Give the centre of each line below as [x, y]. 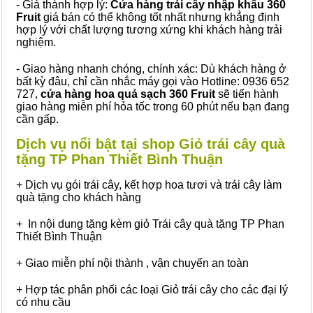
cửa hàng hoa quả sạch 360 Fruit [128, 94]
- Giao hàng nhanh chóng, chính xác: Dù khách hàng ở [151, 69]
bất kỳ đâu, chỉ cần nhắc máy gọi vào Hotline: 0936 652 [153, 81]
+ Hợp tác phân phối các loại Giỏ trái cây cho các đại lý [152, 290]
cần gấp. [37, 119]
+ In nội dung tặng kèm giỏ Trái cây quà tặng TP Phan [150, 224]
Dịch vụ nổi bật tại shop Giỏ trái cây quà [151, 144]
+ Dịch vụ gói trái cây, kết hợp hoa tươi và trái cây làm [149, 185]
